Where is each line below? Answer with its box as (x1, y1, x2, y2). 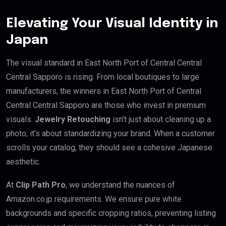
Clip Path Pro (16, 180, 66, 190)
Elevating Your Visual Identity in (6, 17, 218, 31)
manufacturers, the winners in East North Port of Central (6, 86, 201, 96)
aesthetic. (6, 157, 40, 167)
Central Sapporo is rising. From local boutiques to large (6, 72, 199, 82)
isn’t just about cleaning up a (110, 115, 211, 125)
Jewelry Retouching (35, 115, 110, 125)
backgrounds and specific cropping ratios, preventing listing (6, 208, 216, 218)
